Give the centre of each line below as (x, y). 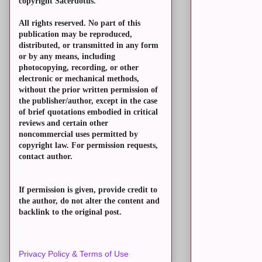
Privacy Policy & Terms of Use (74, 254)
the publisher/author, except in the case (88, 101)
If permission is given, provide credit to (88, 190)
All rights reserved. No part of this (80, 23)
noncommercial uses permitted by (78, 135)
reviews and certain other (63, 123)
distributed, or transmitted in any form (89, 46)
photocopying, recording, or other (79, 68)
